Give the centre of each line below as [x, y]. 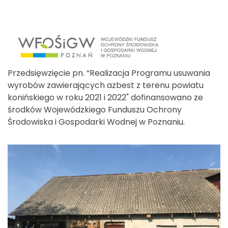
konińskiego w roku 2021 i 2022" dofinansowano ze [105, 97]
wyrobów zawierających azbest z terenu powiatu [106, 85]
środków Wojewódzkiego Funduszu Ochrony [95, 109]
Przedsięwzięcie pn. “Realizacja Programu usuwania [109, 73]
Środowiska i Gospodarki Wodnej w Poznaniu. [96, 122]
